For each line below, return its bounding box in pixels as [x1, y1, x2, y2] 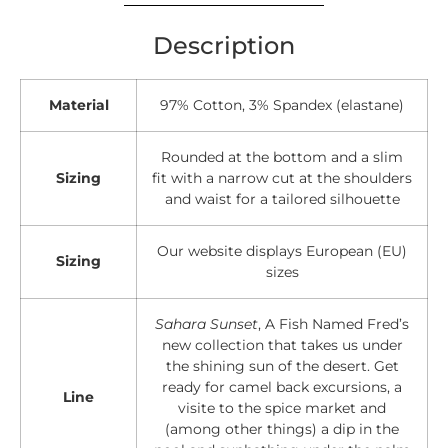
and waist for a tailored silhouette [164, 190, 400, 209]
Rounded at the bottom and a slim [161, 148, 403, 167]
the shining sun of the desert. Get [165, 357, 399, 376]
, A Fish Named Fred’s [258, 315, 409, 334]
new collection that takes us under [161, 336, 403, 355]
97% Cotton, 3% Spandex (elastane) [160, 96, 404, 115]
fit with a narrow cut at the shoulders [152, 169, 412, 188]
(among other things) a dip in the [165, 420, 399, 439]
